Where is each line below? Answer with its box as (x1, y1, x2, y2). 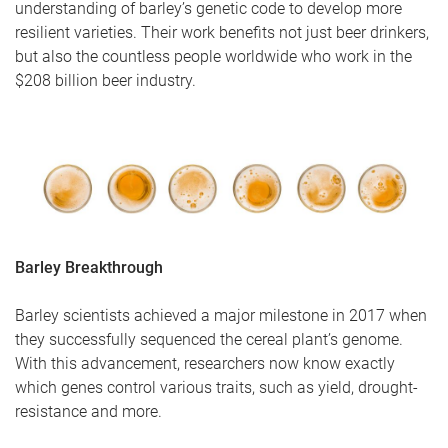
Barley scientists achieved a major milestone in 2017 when (15, 306, 427, 325)
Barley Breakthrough (15, 258, 163, 277)
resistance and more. (15, 402, 162, 421)
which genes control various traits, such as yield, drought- (15, 378, 418, 397)
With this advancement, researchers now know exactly (15, 354, 395, 373)
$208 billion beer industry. (15, 71, 196, 90)
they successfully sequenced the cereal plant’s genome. (15, 330, 403, 349)
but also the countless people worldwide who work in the (15, 47, 412, 66)
